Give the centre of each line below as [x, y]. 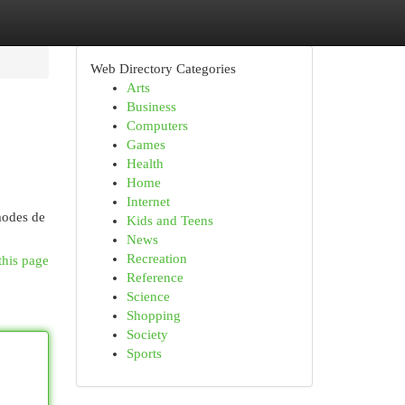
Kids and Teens [170, 221]
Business [151, 107]
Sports [144, 353]
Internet [148, 202]
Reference [155, 278]
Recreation [156, 259]
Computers [157, 126]
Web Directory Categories [163, 69]
